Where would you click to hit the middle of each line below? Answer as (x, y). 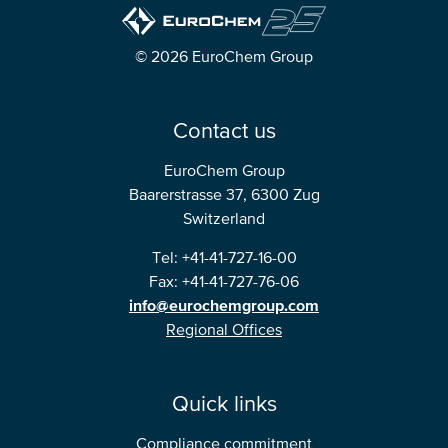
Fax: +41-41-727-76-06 (224, 282)
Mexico (37, 127)
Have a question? (103, 188)
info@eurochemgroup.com (224, 306)
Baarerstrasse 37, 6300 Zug (224, 195)
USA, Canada (58, 87)
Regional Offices (224, 330)
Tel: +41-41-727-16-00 (224, 258)
